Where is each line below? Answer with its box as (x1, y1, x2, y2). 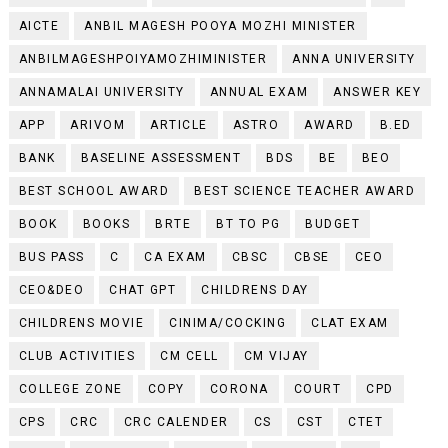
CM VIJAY (243, 348, 309, 363)
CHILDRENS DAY (201, 282, 309, 297)
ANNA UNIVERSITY (292, 51, 416, 66)
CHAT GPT (109, 282, 177, 297)
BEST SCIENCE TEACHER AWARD (194, 183, 416, 198)
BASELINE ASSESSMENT (80, 150, 242, 165)
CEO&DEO (18, 282, 85, 297)
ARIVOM (70, 117, 126, 132)
